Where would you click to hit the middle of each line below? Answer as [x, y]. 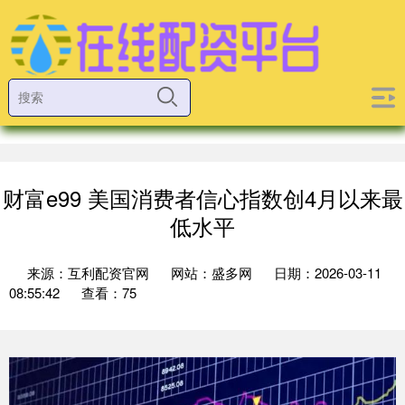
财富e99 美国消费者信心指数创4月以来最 [202, 198]
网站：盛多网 [212, 273]
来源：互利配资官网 [90, 273]
